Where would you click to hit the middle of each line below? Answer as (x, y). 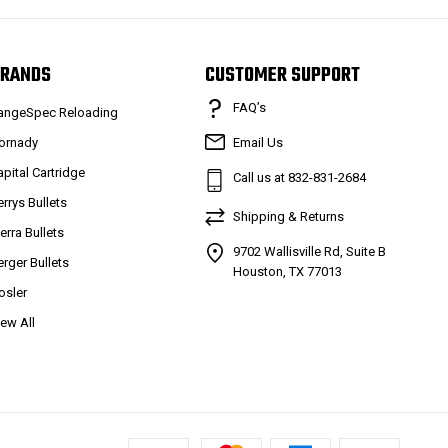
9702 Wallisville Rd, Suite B (309, 251)
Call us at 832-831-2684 (299, 177)
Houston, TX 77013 (287, 271)
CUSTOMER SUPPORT (282, 75)
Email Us (257, 142)
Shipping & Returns (288, 216)
